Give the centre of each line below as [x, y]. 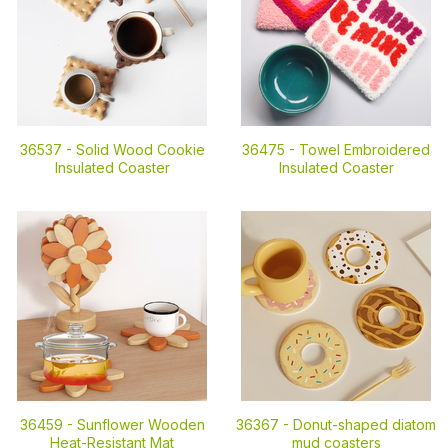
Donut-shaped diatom [364, 424]
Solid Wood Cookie [140, 149]
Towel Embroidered [364, 149]
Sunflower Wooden [140, 424]
